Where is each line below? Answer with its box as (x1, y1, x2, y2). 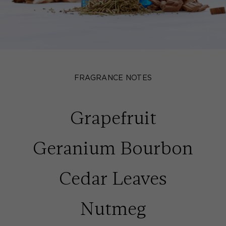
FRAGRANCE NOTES (74, 75, 152, 82)
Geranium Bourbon (33, 138, 193, 158)
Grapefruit (70, 107, 156, 128)
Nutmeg (80, 198, 146, 219)
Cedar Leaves (59, 168, 167, 189)
